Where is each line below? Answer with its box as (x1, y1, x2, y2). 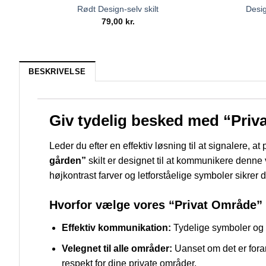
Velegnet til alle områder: (61, 243, 172, 254)
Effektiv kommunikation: (61, 222, 171, 233)
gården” (49, 156, 86, 166)
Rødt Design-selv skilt (77, 4, 159, 14)
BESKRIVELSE (28, 67, 86, 77)
